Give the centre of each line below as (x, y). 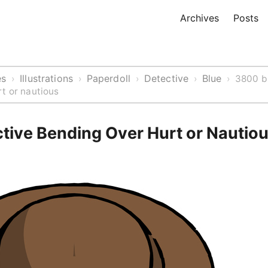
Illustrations (47, 78)
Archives (200, 18)
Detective (166, 78)
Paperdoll (109, 78)
